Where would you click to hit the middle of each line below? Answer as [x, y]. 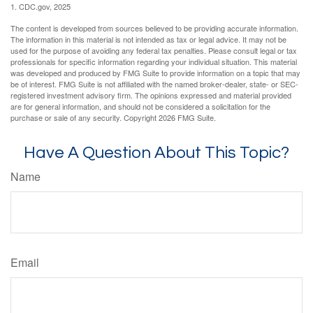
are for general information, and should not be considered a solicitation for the [140, 107]
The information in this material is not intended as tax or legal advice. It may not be [148, 39]
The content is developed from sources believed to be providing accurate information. [154, 28]
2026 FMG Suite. [187, 118]
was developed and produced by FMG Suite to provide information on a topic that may [155, 73]
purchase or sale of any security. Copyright [85, 118]
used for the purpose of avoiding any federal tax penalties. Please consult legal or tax [154, 51]
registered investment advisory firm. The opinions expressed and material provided [151, 95]
